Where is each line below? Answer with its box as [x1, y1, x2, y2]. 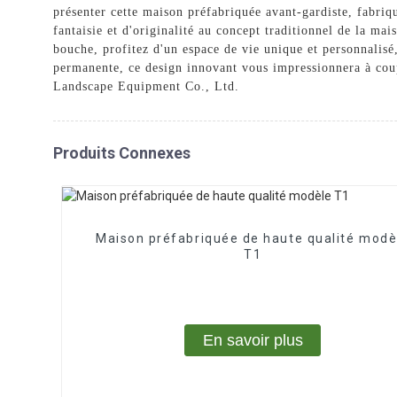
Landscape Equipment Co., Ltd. [53, 79, 240, 93]
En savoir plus [202, 331, 303, 349]
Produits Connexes [53, 143, 191, 162]
